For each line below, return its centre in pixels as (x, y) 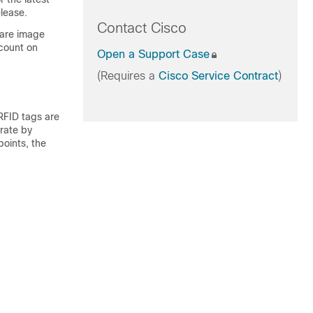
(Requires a (128, 76)
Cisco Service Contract (218, 76)
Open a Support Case (153, 54)
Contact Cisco (141, 28)
